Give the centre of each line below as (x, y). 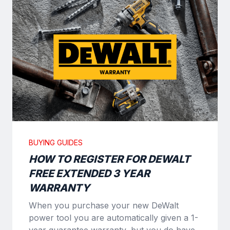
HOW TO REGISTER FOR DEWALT (110, 159)
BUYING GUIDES (56, 142)
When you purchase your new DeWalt (104, 205)
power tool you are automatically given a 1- (113, 217)
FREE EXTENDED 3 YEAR (89, 173)
